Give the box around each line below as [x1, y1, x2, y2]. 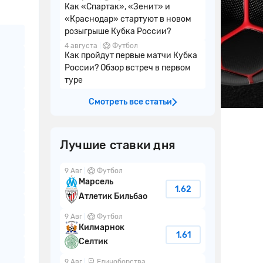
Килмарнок [79, 222, 124, 232]
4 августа [65, 42, 97, 50]
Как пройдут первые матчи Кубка [65, 50, 197, 60]
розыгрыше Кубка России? [65, 26, 171, 36]
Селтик [79, 237, 108, 247]
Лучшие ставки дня [60, 138, 176, 152]
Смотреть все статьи [88, 97, 172, 107]
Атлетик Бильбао [79, 191, 147, 201]
